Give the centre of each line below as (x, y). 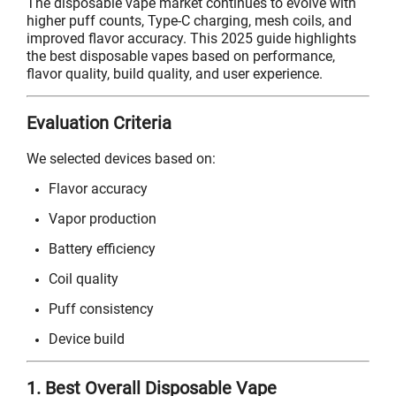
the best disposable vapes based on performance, (181, 56)
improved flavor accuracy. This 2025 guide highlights (191, 38)
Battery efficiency (102, 248)
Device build (87, 339)
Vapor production (103, 218)
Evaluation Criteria (99, 123)
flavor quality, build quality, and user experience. (175, 73)
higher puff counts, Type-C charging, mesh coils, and (189, 20)
